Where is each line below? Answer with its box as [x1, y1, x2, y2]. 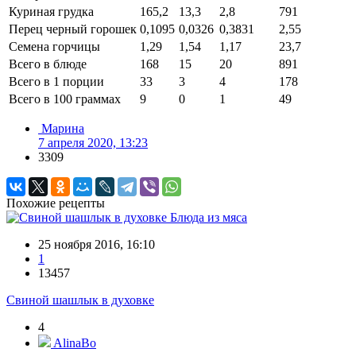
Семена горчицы [9, 40, 100, 54]
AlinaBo [51, 336, 96, 350]
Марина [41, 122, 84, 136]
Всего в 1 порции [9, 75, 104, 89]
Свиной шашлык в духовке [6, 293, 154, 308]
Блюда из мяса [170, 211, 247, 225]
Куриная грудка [9, 5, 94, 19]
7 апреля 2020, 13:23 [38, 136, 148, 150]
